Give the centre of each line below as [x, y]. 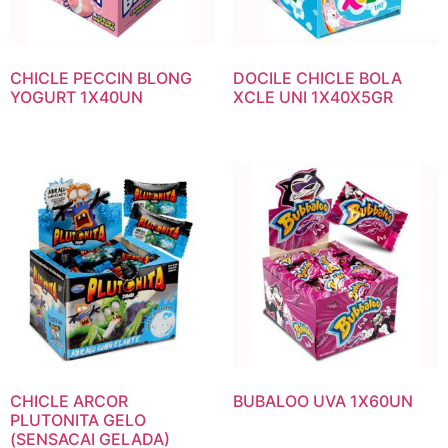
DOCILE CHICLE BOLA [317, 78]
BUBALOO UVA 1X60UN [322, 401]
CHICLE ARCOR [69, 401]
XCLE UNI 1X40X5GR [312, 97]
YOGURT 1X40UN [76, 97]
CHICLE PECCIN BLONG [101, 78]
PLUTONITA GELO [78, 420]
